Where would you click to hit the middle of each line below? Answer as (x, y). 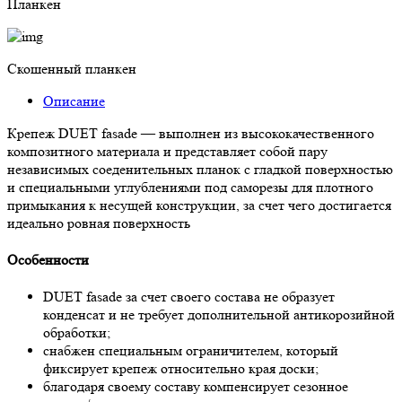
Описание (74, 100)
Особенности (48, 260)
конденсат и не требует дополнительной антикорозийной (219, 315)
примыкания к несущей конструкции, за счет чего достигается (199, 205)
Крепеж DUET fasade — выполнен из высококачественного (191, 133)
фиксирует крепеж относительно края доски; (181, 369)
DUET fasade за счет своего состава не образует (189, 297)
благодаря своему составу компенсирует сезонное (196, 387)
